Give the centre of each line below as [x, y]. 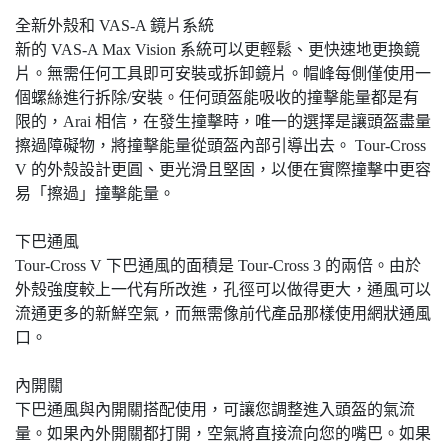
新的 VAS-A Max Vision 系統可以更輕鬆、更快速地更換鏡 [217, 50]
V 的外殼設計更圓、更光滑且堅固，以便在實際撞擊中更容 [223, 170]
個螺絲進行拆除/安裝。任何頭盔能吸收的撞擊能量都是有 [217, 98]
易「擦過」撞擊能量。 [95, 194]
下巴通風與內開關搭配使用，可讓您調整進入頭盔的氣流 [215, 410]
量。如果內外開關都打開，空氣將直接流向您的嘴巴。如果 [223, 434]
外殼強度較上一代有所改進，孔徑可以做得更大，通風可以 [223, 290]
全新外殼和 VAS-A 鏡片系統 [114, 26]
